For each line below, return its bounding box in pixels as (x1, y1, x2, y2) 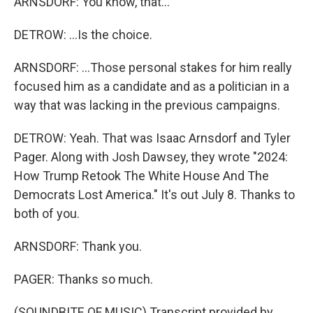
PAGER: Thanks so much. (14, 272, 153, 286)
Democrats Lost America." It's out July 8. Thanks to (14, 187, 295, 202)
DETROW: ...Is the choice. (14, 27, 152, 42)
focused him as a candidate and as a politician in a (14, 79, 289, 94)
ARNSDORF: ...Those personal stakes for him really (14, 60, 292, 75)
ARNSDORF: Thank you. (14, 239, 142, 254)
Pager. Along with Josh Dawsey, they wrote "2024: (14, 150, 288, 164)
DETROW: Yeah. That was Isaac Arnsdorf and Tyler (14, 131, 291, 145)
